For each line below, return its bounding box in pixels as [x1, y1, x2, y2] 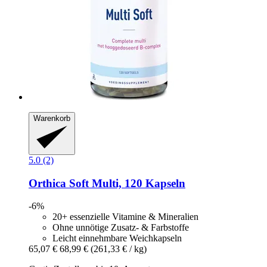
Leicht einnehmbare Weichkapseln [52, 233, 182, 244]
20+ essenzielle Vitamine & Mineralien [52, 212, 198, 222]
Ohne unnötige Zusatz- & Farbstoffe [52, 222, 189, 233]
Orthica [29, 176, 66, 190]
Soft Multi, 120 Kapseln [66, 176, 185, 190]
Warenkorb [33, 113, 70, 123]
